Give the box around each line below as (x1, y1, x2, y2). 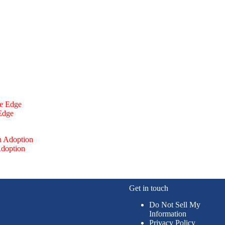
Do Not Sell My (149, 200, 200, 209)
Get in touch (129, 184, 168, 193)
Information (149, 209, 186, 218)
